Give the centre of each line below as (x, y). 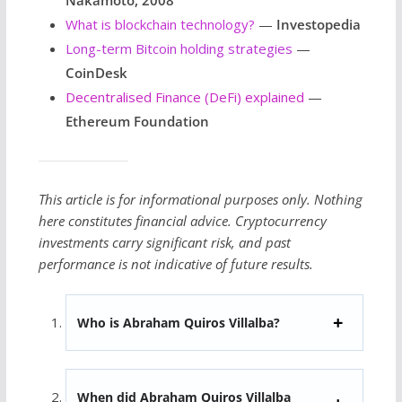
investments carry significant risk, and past (164, 242)
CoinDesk (96, 72)
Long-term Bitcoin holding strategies (179, 48)
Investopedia (318, 24)
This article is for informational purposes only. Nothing (200, 199)
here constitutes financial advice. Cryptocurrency (182, 220)
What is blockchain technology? (160, 24)
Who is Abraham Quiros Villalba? (178, 323)
